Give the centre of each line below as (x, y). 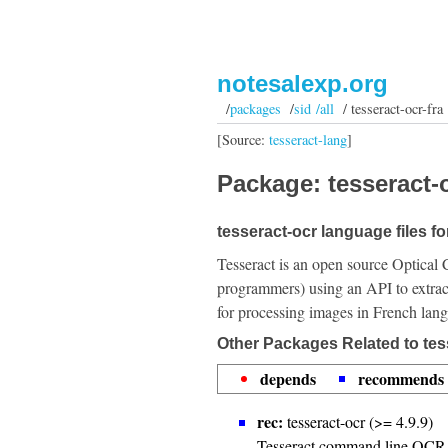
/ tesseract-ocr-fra (388, 108)
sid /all (313, 108)
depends (288, 378)
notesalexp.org (302, 83)
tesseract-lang (308, 139)
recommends (401, 378)
